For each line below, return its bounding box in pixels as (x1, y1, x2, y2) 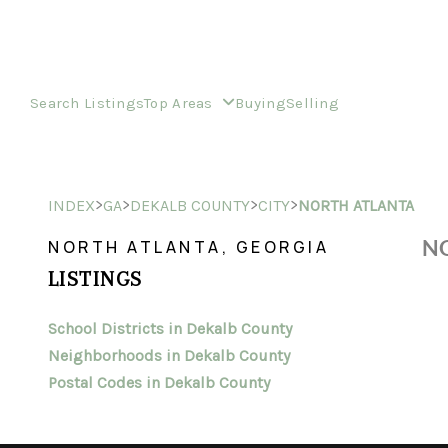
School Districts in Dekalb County (48, 319, 292, 338)
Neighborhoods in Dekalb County (48, 346, 290, 365)
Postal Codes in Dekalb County (48, 373, 270, 392)
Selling (285, 93, 339, 112)
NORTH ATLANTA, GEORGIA (48, 236, 329, 258)
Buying (235, 93, 286, 112)
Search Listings (30, 93, 145, 112)
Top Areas (144, 93, 218, 112)
